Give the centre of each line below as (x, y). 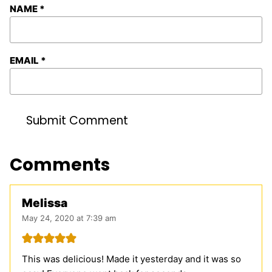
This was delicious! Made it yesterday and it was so (131, 259)
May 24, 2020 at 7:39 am (69, 218)
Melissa (45, 203)
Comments (60, 165)
